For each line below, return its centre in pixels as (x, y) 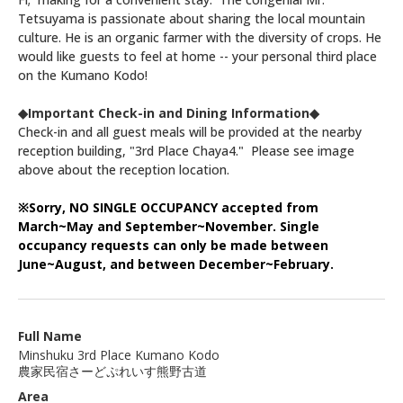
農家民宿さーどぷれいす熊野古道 (112, 371)
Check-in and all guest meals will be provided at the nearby (190, 131)
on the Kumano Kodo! (83, 75)
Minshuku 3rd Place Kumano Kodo (119, 354)
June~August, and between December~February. (176, 264)
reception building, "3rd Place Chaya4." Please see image (186, 150)
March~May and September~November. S (152, 226)
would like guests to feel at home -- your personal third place (197, 56)
